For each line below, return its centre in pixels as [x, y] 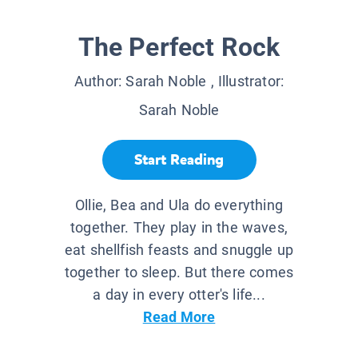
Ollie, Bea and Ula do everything [179, 205]
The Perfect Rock [179, 48]
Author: [100, 82]
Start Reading [179, 159]
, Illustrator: [245, 82]
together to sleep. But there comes [179, 272]
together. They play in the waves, [179, 228]
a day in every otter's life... [179, 295]
